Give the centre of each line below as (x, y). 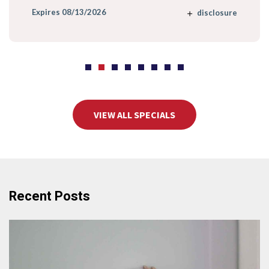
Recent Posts (50, 197)
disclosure (217, 12)
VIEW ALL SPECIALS (134, 115)
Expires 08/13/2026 (69, 12)
